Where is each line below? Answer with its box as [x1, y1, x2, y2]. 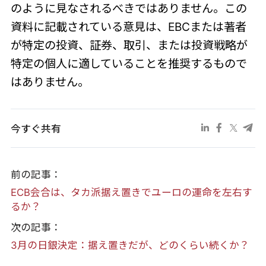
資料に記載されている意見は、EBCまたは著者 [10, 19, 246, 34]
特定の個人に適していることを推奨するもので [10, 56, 247, 71]
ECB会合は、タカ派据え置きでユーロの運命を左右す [10, 186, 252, 199]
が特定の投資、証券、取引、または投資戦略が [10, 37, 248, 52]
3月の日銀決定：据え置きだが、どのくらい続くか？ [10, 239, 249, 252]
